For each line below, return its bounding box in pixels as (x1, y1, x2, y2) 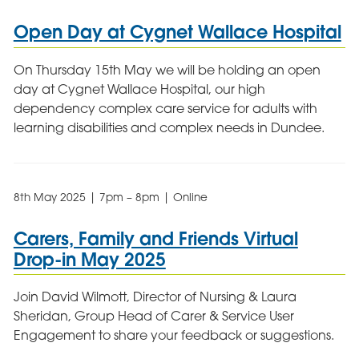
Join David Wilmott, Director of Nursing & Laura (13, 288, 296, 305)
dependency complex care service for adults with (13, 99, 317, 116)
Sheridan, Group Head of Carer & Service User (13, 308, 294, 325)
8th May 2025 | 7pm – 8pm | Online (13, 190, 208, 204)
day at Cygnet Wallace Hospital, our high (13, 80, 265, 97)
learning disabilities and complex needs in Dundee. (13, 119, 325, 135)
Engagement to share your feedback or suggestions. (13, 327, 334, 344)
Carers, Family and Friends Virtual (13, 226, 298, 250)
